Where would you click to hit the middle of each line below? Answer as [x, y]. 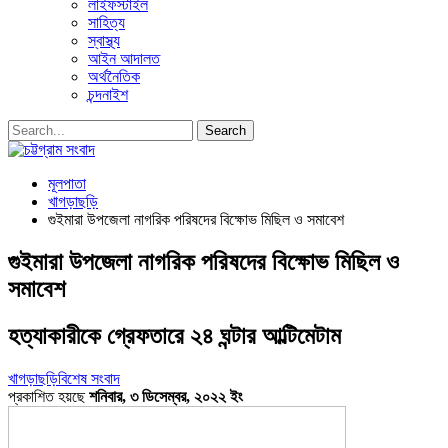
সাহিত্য [106, 22]
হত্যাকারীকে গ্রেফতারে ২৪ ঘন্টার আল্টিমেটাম [174, 335]
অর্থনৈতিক [114, 76]
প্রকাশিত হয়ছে [48, 396]
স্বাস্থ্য [104, 40]
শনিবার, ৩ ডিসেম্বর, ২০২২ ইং [166, 396]
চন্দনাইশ [108, 94]
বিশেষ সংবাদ [89, 378]
